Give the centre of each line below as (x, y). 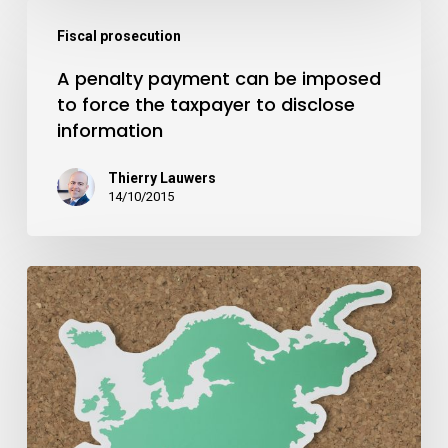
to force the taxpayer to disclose (205, 104)
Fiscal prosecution (118, 36)
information (109, 130)
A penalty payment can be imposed (218, 78)
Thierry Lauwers (161, 178)
